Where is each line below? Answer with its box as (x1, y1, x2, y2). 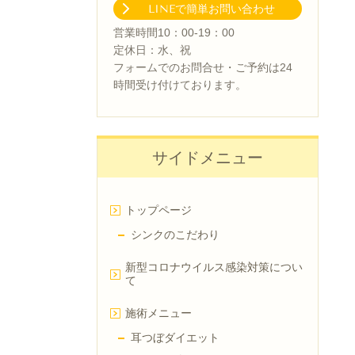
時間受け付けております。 (113, 78, 246, 91)
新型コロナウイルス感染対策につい (125, 260, 303, 274)
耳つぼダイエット (131, 330, 219, 345)
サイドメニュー (152, 148, 263, 167)
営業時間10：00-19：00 (113, 25, 235, 39)
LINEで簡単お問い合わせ (148, 2, 275, 17)
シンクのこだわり (131, 227, 219, 242)
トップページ (125, 203, 192, 217)
